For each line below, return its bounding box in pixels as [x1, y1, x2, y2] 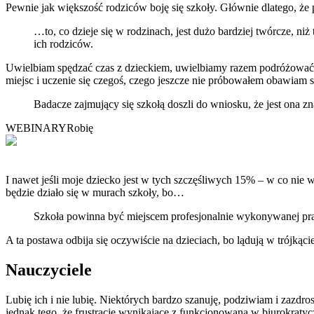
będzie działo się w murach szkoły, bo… [6, 186, 184, 199]
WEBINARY [6, 122, 67, 135]
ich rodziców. [34, 38, 93, 50]
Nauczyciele [6, 261, 92, 280]
